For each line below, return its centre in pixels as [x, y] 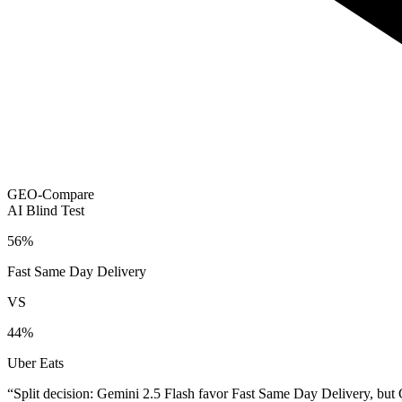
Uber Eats [35, 363]
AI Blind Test [46, 211]
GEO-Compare [51, 195]
